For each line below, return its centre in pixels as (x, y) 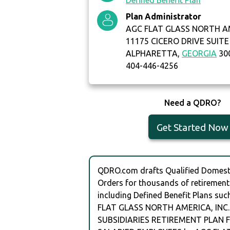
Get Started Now (192, 128)
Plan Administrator (164, 17)
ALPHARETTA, (154, 54)
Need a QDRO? (192, 103)
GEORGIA (199, 54)
